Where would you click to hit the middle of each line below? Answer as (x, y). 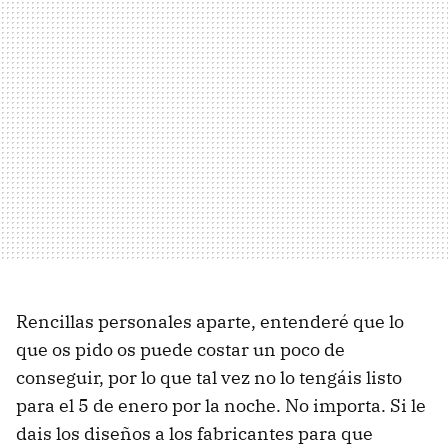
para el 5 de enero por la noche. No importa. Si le (221, 405)
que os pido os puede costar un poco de (180, 349)
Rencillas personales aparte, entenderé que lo (210, 321)
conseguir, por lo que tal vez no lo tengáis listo (209, 377)
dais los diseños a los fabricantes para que (194, 433)
